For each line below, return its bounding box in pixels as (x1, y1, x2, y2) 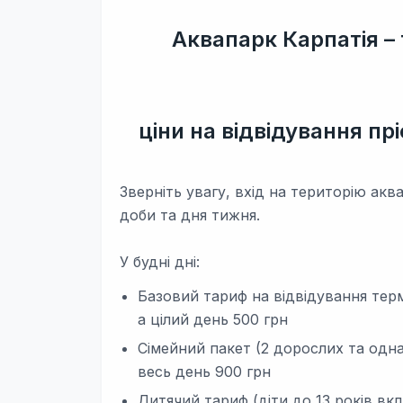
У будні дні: (120, 253, 200, 271)
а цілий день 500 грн (138, 310, 288, 328)
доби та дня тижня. (120, 206, 260, 224)
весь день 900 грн (138, 363, 271, 381)
